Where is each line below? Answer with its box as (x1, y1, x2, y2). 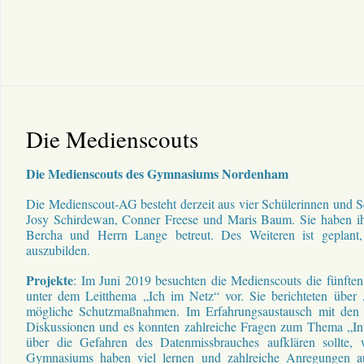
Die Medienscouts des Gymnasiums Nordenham (26, 164, 288, 183)
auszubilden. (26, 241, 90, 258)
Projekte (26, 271, 73, 289)
